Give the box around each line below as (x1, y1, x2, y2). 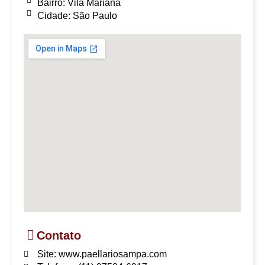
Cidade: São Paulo (37, 10, 117, 21)
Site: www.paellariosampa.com (37, 248, 167, 259)
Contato (37, 228, 81, 242)
